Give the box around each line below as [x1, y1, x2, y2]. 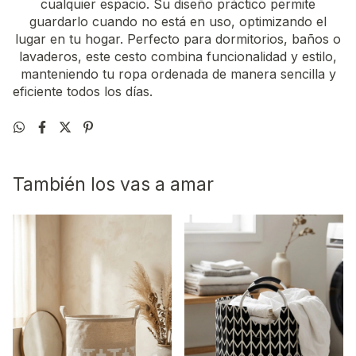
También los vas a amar [13, 172, 214, 195]
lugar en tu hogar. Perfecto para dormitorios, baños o [15, 30, 341, 47]
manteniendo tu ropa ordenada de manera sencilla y [20, 65, 336, 82]
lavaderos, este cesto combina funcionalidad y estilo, [19, 48, 337, 64]
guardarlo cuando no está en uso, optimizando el [29, 13, 327, 29]
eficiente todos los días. [13, 83, 153, 99]
